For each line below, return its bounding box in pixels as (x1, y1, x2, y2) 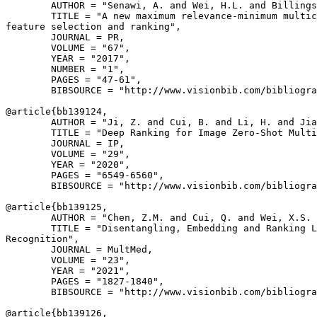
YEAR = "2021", (6, 265, 130, 276)
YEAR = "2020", (6, 159, 130, 170)
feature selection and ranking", (6, 21, 181, 32)
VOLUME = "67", (6, 42, 130, 53)
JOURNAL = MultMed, (6, 244, 153, 255)
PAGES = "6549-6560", (6, 170, 164, 180)
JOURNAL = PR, (6, 32, 125, 42)
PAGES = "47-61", (6, 74, 142, 85)
